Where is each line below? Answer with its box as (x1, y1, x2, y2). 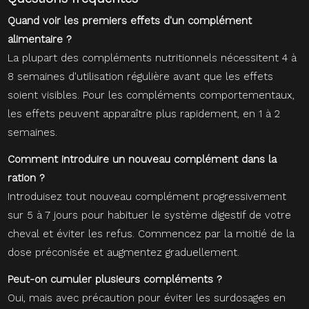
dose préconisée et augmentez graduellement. (8, 246, 240, 259)
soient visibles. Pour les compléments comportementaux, (8, 89, 295, 102)
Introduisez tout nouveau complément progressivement (8, 190, 287, 203)
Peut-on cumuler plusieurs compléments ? (8, 273, 223, 286)
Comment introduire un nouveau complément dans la (8, 153, 277, 166)
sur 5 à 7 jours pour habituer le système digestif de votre (8, 209, 292, 222)
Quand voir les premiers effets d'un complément (8, 14, 252, 28)
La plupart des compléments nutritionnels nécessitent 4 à (8, 52, 297, 65)
